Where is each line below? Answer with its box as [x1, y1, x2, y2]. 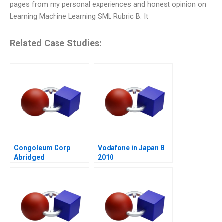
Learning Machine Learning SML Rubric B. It [10, 12, 148, 21]
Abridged [14, 153, 45, 161]
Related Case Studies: [10, 38, 102, 49]
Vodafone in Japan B [98, 143, 165, 152]
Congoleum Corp [14, 143, 70, 152]
